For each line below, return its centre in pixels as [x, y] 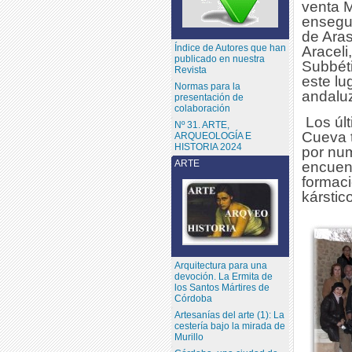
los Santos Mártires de [222, 287]
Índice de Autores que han [230, 48]
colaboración [202, 109]
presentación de [209, 98]
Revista [190, 70]
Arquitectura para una [220, 265]
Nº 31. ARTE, [202, 125]
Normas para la [207, 87]
